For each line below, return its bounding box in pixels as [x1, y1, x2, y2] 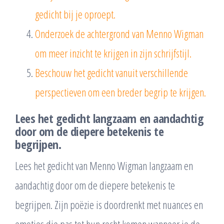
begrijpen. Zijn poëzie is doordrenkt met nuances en [15, 196, 203, 212]
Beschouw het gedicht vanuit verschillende [35, 64, 188, 80]
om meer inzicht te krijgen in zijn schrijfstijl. [35, 45, 191, 60]
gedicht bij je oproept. [35, 6, 115, 21]
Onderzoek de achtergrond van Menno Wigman [35, 25, 203, 41]
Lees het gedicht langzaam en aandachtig [15, 109, 204, 126]
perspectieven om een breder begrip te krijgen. [35, 84, 206, 99]
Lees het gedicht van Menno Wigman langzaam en [15, 157, 193, 173]
